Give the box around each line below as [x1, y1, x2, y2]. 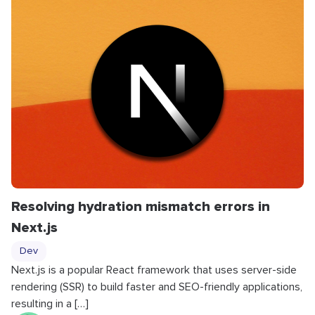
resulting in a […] [11, 297, 89, 309]
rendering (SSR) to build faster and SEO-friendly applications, [11, 281, 302, 292]
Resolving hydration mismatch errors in [11, 198, 270, 215]
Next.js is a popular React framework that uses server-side [11, 264, 297, 276]
